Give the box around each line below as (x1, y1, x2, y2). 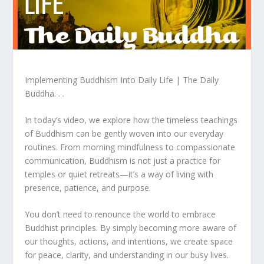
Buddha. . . (25, 87, 65, 99)
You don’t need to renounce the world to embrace (25, 209, 216, 220)
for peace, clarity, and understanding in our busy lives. (25, 249, 229, 261)
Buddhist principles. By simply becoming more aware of (25, 222, 237, 234)
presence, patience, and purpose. (25, 181, 151, 193)
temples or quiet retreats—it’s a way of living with (25, 168, 214, 180)
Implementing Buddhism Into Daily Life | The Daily (25, 74, 219, 85)
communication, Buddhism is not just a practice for (25, 154, 221, 166)
